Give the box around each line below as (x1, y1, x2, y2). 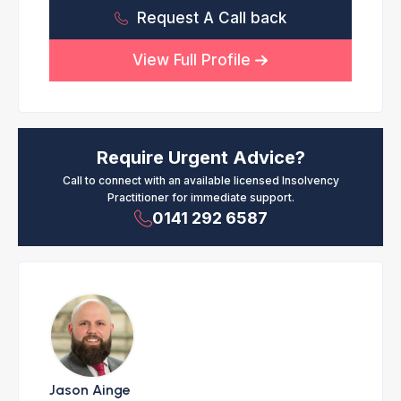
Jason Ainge (49, 381, 131, 398)
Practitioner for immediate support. (107, 191, 294, 204)
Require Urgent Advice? (96, 147, 305, 168)
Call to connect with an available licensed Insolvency (62, 174, 339, 187)
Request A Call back (137, 9, 287, 27)
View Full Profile (132, 51, 252, 69)
